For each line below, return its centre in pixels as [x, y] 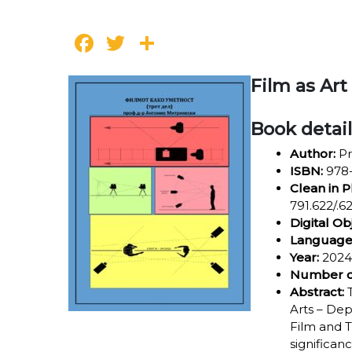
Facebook [159, 43]
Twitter [174, 43]
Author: [313, 153]
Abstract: [317, 291]
